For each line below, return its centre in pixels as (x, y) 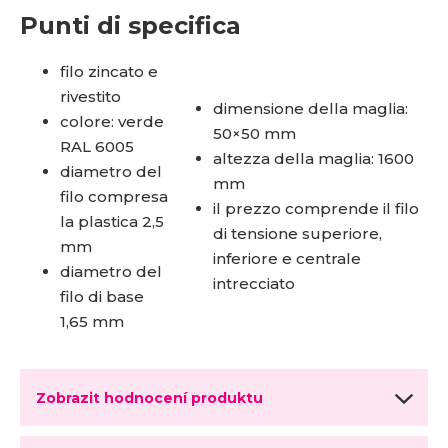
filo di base (102, 296)
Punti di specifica (130, 25)
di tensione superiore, (297, 233)
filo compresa (114, 196)
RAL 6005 (97, 146)
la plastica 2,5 (112, 221)
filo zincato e (109, 71)
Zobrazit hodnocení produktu (149, 397)
